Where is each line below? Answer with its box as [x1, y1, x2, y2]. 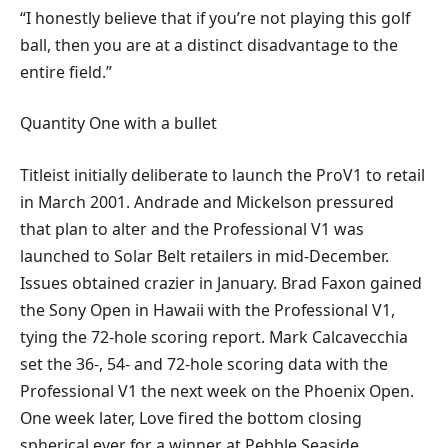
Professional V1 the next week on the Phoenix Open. [20, 379, 414, 402]
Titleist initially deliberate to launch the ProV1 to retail [20, 163, 425, 186]
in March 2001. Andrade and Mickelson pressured [20, 190, 394, 213]
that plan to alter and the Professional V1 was [20, 217, 364, 240]
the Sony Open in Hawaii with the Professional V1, [20, 298, 395, 321]
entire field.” [20, 60, 112, 83]
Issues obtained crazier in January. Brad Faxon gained [20, 271, 422, 294]
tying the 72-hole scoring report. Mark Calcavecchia [20, 325, 408, 348]
